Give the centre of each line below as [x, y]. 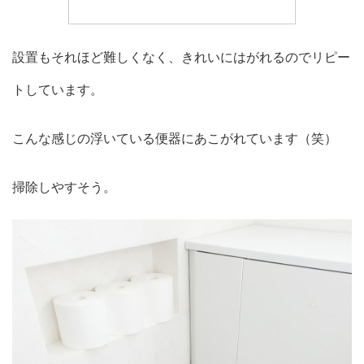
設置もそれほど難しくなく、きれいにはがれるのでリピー [181, 56]
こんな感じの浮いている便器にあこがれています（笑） [175, 138]
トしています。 [58, 89]
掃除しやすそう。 [64, 186]
